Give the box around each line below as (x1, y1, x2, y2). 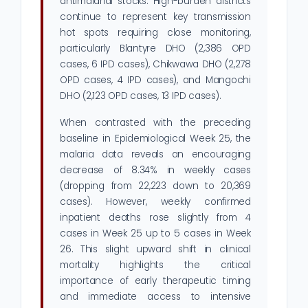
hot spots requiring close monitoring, (60, 26, 251, 40)
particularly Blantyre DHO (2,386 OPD (60, 42, 251, 56)
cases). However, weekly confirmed (60, 195, 251, 209)
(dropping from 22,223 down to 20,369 (60, 179, 251, 193)
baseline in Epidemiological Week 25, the (60, 132, 251, 146)
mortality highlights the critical (60, 258, 251, 272)
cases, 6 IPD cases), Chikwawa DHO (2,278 (60, 58, 251, 71)
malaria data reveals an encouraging (60, 148, 251, 162)
